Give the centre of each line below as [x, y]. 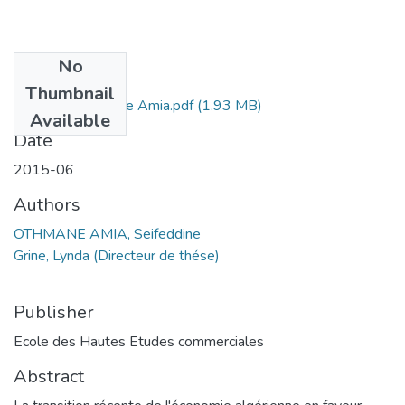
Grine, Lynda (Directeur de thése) [117, 255]
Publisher [54, 312]
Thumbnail [70, 93]
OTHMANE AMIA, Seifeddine [107, 234]
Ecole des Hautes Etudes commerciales [139, 341]
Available [70, 120]
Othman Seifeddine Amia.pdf [104, 105]
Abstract [49, 376]
